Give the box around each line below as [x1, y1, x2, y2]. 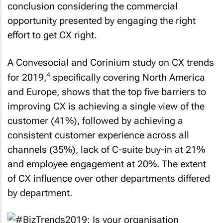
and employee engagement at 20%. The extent [7, 158, 206, 170]
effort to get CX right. [7, 29, 97, 41]
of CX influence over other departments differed [7, 172, 210, 184]
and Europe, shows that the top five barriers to [7, 86, 206, 98]
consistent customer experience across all [7, 129, 189, 141]
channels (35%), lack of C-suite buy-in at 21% [7, 143, 205, 155]
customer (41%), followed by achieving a [7, 114, 183, 126]
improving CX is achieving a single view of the [7, 100, 205, 112]
